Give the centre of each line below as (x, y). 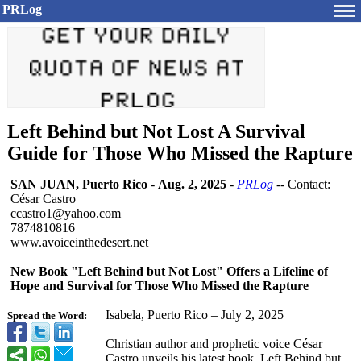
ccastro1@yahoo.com (66, 213)
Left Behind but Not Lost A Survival (156, 131)
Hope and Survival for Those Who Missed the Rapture (160, 286)
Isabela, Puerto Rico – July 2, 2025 (195, 315)
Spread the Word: (47, 316)
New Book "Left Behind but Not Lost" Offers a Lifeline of (169, 271)
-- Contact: (302, 184)
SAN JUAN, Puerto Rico (79, 184)
